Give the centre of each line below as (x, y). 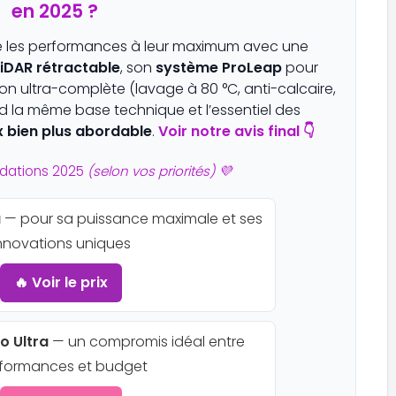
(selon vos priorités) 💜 (160, 171)
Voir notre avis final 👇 (236, 131)
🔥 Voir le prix (61, 283)
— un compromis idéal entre (146, 342)
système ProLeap (218, 67)
